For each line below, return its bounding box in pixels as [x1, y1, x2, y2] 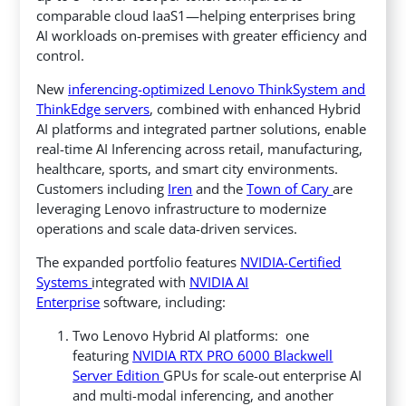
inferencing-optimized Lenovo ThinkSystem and [68, 80, 366, 99]
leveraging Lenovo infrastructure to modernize [36, 199, 327, 218]
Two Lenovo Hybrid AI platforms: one [72, 326, 310, 345]
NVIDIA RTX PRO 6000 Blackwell [132, 346, 333, 365]
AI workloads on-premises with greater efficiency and [36, 26, 368, 45]
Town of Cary [246, 179, 333, 198]
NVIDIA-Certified [240, 253, 342, 272]
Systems [36, 273, 92, 292]
